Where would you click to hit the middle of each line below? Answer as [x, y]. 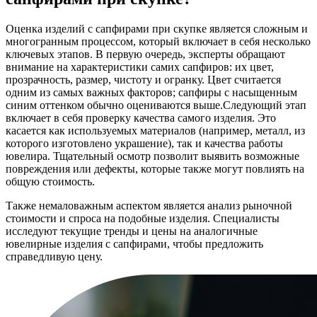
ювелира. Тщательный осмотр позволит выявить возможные [152, 156]
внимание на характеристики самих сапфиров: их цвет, [140, 67]
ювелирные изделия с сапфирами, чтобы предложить [134, 244]
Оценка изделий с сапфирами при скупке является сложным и [157, 29]
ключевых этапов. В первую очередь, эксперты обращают [145, 54]
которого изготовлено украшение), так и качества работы [144, 144]
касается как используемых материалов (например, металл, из [155, 131]
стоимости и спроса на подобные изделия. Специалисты [143, 219]
